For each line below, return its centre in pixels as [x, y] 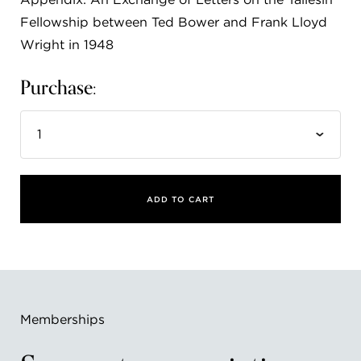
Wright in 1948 [67, 45]
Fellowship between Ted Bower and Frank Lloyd [174, 23]
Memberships [63, 320]
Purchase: [58, 89]
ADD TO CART [180, 199]
